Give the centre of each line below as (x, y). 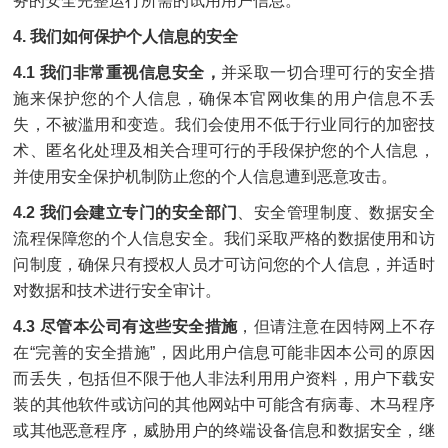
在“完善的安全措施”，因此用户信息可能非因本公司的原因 (224, 352)
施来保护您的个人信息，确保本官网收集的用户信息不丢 (224, 98)
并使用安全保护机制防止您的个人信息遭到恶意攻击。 (205, 176)
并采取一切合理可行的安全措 (328, 72)
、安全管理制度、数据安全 (336, 212)
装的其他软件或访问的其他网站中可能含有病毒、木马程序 (224, 404)
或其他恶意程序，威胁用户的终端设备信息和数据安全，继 (224, 430)
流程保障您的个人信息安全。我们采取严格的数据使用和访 (224, 238)
